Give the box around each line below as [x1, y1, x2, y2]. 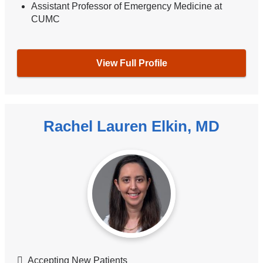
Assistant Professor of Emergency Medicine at [31, 1, 222, 12]
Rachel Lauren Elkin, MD [43, 117, 220, 135]
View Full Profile [96, 58, 167, 68]
